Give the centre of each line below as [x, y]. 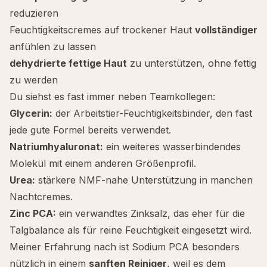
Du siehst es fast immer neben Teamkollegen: [112, 97]
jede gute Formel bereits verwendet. [90, 130]
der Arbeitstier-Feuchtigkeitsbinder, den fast [152, 113]
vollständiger [226, 30]
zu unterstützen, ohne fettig [192, 63]
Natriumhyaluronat [55, 147]
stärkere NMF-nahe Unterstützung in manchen [144, 180]
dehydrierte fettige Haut [68, 63]
